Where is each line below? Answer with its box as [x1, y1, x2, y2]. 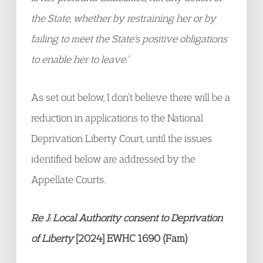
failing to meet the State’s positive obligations [31, 32, 227, 45]
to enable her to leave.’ [31, 53, 129, 65]
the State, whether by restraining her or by [31, 12, 216, 24]
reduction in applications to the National [31, 112, 203, 124]
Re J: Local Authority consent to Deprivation [31, 211, 222, 224]
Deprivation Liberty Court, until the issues [31, 132, 212, 144]
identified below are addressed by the [31, 153, 195, 165]
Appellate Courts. [31, 173, 106, 186]
